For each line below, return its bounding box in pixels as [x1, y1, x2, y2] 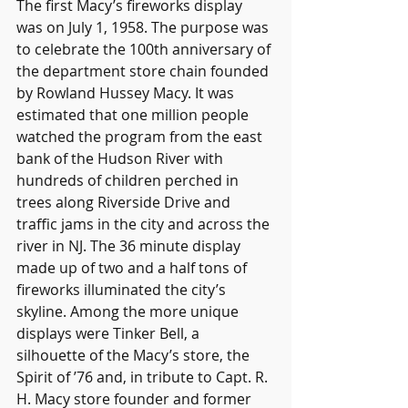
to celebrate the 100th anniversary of [16, 38, 274, 59]
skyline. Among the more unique [16, 301, 242, 321]
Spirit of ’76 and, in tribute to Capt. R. [16, 366, 271, 387]
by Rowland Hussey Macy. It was [16, 82, 238, 103]
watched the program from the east [16, 126, 266, 147]
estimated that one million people [16, 104, 252, 125]
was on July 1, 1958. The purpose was [16, 16, 272, 37]
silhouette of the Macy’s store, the [16, 344, 253, 365]
